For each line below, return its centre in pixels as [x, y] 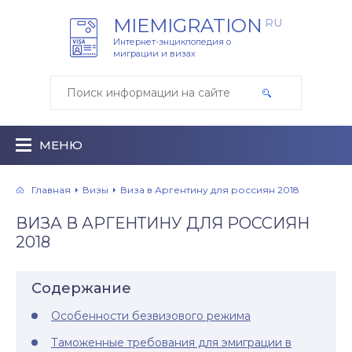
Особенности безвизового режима [151, 316]
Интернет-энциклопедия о [172, 42]
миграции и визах [154, 53]
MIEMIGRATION [188, 26]
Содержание [81, 288]
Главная [51, 189]
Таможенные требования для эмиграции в [171, 343]
